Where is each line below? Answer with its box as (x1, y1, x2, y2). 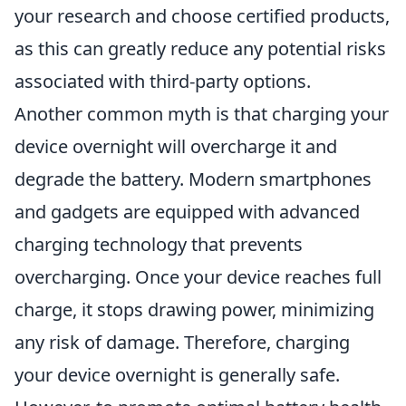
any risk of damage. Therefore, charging (14, 330, 350, 354)
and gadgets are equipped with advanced (14, 199, 360, 224)
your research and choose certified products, (14, 4, 390, 28)
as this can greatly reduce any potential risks (14, 36, 386, 61)
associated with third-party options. (14, 69, 311, 93)
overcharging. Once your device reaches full (14, 265, 382, 289)
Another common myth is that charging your (14, 101, 389, 126)
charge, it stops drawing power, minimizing (14, 297, 374, 322)
